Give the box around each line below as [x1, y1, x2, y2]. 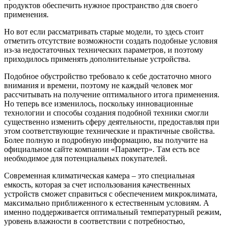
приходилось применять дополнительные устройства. [4, 54, 191, 63]
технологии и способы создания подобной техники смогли [4, 108, 209, 117]
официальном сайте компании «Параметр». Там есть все [4, 144, 200, 154]
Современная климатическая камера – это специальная [4, 171, 195, 180]
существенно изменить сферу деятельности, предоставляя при [4, 117, 219, 126]
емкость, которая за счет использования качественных [4, 180, 191, 189]
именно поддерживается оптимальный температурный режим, [4, 207, 221, 216]
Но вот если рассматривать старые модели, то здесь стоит [4, 27, 204, 36]
